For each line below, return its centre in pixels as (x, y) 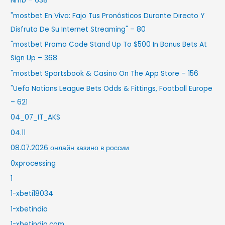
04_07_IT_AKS (36, 118)
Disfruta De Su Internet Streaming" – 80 (78, 29)
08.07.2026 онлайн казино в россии (70, 148)
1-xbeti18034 (32, 194)
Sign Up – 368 (34, 58)
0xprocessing (33, 163)
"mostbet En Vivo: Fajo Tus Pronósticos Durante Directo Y (108, 16)
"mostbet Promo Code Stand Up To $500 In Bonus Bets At (109, 45)
